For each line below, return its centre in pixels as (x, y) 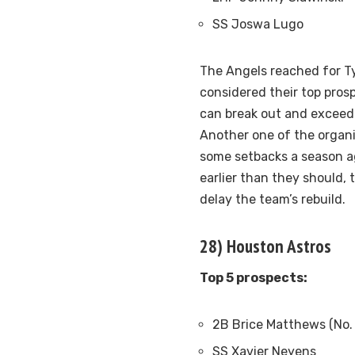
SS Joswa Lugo (258, 25)
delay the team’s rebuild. (273, 200)
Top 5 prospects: (254, 278)
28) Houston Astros (265, 246)
